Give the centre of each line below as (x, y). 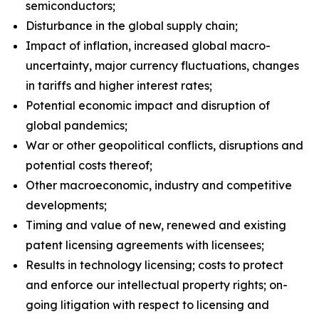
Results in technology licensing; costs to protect (155, 265)
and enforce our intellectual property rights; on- (157, 285)
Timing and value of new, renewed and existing (156, 225)
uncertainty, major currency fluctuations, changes (162, 66)
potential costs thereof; (89, 165)
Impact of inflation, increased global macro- (148, 46)
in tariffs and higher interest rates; (119, 85)
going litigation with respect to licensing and (147, 305)
